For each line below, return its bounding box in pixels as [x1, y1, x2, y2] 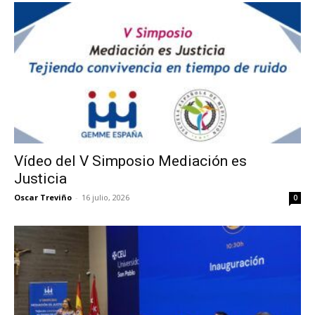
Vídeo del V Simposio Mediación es [14, 153, 247, 170]
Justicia [14, 170, 67, 188]
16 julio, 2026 [82, 192, 129, 203]
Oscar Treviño [14, 192, 72, 203]
